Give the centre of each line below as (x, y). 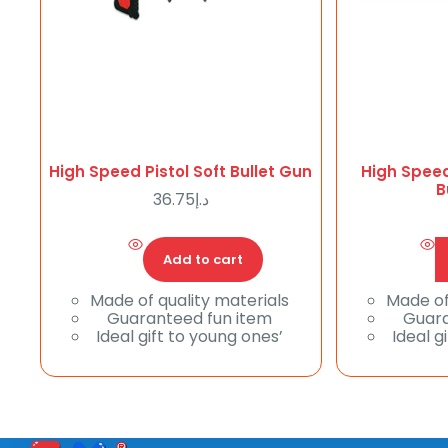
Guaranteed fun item (190, 319)
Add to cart (202, 259)
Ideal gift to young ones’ (190, 337)
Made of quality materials (190, 301)
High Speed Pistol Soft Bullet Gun (181, 172)
